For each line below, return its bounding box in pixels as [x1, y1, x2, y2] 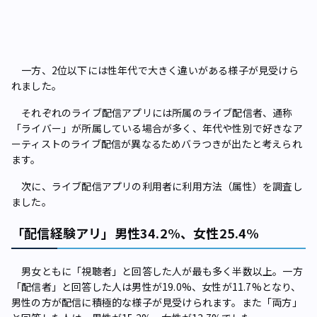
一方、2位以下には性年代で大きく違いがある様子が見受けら [11, 62, 299, 77]
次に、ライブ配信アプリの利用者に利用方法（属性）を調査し [11, 178, 303, 193]
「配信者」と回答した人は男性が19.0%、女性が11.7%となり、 [11, 279, 301, 294]
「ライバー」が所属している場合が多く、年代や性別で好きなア [11, 120, 303, 135]
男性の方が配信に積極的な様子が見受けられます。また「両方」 [11, 294, 302, 309]
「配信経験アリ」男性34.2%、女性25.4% [11, 223, 260, 242]
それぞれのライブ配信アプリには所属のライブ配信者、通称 [11, 105, 293, 120]
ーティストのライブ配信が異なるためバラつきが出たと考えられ [11, 136, 302, 151]
